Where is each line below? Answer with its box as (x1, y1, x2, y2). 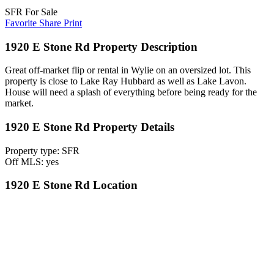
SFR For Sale (5, 6, 57, 17)
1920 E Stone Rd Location (5, 179, 138, 192)
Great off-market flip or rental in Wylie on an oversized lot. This (5, 65, 251, 76)
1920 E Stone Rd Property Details (5, 120, 174, 134)
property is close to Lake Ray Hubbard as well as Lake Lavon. (5, 76, 246, 87)
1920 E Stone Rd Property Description (5, 40, 198, 53)
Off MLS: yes (5, 156, 59, 167)
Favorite (5, 17, 39, 28)
